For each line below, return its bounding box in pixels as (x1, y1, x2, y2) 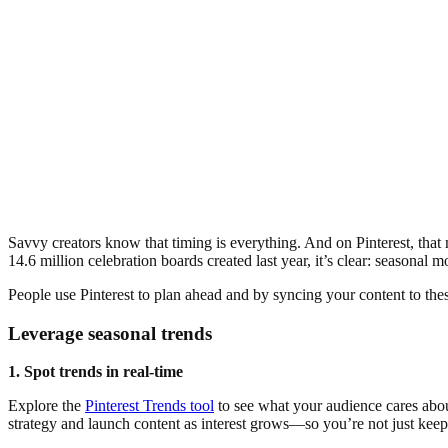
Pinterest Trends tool (85, 397, 214, 415)
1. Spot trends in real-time (8, 363, 187, 381)
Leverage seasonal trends (8, 322, 212, 344)
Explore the (8, 397, 85, 415)
